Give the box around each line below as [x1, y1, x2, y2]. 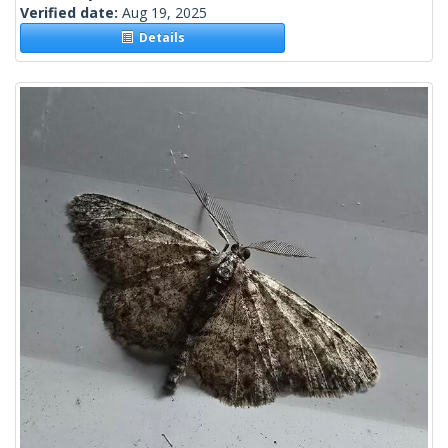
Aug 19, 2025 [122, 3, 207, 23]
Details [132, 29, 185, 47]
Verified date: [20, 3, 122, 23]
